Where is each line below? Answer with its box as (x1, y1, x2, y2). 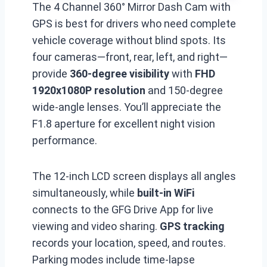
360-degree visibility (70, 67, 169, 80)
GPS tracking (160, 220, 225, 232)
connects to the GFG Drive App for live (32, 203, 213, 216)
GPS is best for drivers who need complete (32, 17, 236, 30)
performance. (32, 134, 97, 147)
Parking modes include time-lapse (32, 253, 195, 266)
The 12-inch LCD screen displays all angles (32, 170, 236, 182)
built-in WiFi (137, 187, 194, 199)
